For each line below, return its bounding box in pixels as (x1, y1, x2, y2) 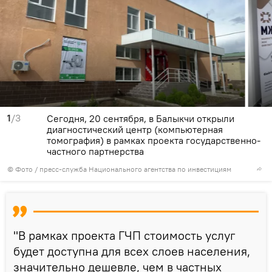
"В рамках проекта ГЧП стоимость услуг (13, 227, 236, 243)
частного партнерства (47, 144, 144, 157)
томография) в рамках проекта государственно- (47, 134, 260, 146)
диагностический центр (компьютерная (47, 123, 223, 135)
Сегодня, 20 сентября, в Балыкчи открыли (47, 112, 234, 124)
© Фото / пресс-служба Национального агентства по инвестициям (7, 164, 231, 174)
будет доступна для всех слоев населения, (13, 243, 250, 259)
